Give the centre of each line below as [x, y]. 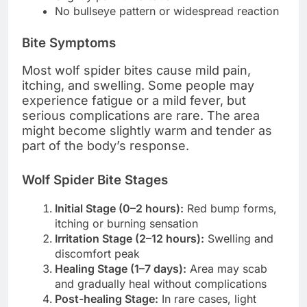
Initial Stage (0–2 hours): [119, 209]
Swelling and [239, 239]
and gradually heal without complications [161, 284]
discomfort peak [97, 254]
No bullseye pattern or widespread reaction [167, 11]
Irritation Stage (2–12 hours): [130, 239]
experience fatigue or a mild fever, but [134, 101]
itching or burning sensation [126, 224]
